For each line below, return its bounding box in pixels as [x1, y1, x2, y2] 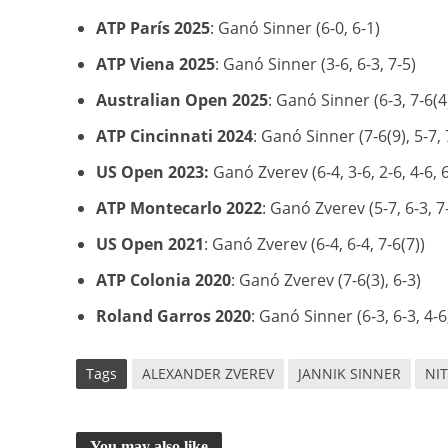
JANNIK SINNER [297, 364, 401, 384]
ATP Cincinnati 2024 [95, 125, 253, 148]
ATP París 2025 [95, 17, 210, 40]
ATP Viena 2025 [95, 53, 215, 76]
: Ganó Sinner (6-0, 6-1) [209, 17, 380, 40]
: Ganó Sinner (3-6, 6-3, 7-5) [214, 53, 416, 76]
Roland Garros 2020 [95, 305, 251, 328]
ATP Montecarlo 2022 [95, 197, 262, 220]
